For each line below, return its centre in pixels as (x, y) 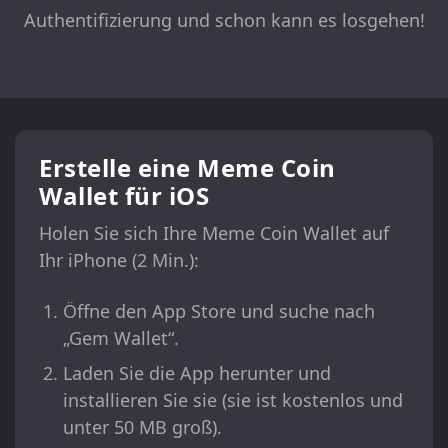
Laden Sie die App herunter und (197, 373)
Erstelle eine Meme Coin (187, 168)
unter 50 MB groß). (142, 427)
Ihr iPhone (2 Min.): (119, 260)
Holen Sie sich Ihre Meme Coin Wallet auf (214, 233)
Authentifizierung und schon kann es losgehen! (224, 20)
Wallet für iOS (124, 196)
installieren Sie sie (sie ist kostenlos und (233, 400)
